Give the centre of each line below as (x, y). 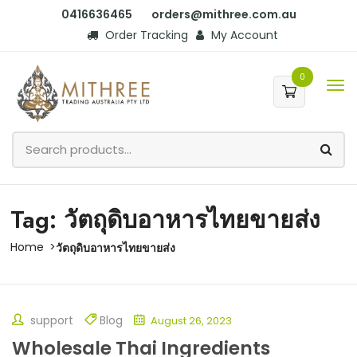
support (50, 320)
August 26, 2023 (190, 320)
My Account (243, 35)
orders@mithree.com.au (224, 14)
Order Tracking (145, 35)
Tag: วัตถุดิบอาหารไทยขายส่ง (165, 219)
